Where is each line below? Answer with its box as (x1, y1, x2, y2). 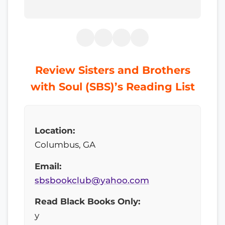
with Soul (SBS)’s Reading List (30, 80, 195, 93)
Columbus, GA (35, 139, 95, 150)
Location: (35, 125, 75, 136)
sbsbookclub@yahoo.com (35, 175, 149, 185)
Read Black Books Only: (35, 196, 140, 207)
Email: (35, 161, 61, 171)
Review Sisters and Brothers (35, 64, 190, 76)
